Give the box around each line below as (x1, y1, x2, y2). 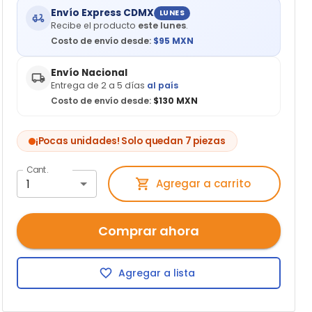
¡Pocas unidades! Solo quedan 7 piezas (35, 134, 226, 148)
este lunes (137, 19, 186, 32)
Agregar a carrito (156, 176, 251, 192)
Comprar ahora (97, 221, 199, 240)
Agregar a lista (118, 265, 196, 280)
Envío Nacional (50, 66, 127, 80)
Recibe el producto (50, 19, 136, 32)
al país (146, 79, 178, 92)
